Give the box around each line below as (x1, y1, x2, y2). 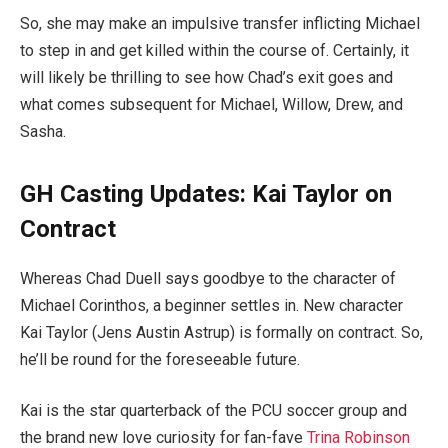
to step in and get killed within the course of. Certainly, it (20, 40, 409, 60)
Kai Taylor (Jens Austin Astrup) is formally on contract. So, (20, 322, 423, 342)
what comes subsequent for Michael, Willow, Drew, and (20, 94, 403, 114)
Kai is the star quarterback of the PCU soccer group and (20, 401, 407, 421)
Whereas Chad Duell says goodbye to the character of (20, 268, 396, 288)
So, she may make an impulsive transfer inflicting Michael (20, 13, 420, 33)
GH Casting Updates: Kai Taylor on (20, 179, 392, 208)
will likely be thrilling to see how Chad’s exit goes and (20, 67, 393, 87)
